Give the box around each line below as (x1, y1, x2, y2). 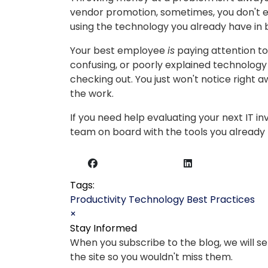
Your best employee (70, 44, 167, 57)
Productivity (70, 193, 126, 206)
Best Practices (187, 193, 255, 206)
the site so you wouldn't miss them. (70, 250, 233, 264)
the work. (70, 87, 114, 100)
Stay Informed (70, 221, 137, 235)
